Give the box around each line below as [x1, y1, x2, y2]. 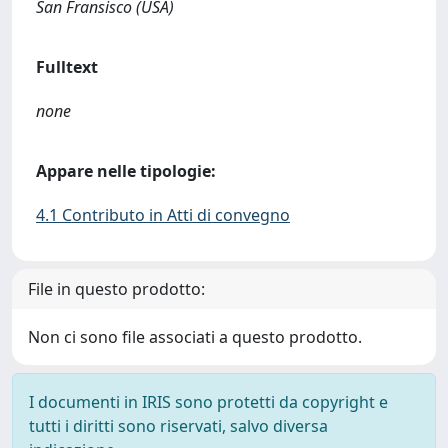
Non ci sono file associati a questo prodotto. [28, 326, 362, 348]
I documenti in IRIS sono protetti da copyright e [29, 391, 388, 413]
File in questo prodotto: [28, 278, 205, 300]
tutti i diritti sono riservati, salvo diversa [29, 415, 328, 437]
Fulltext [36, 56, 98, 78]
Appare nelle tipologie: [36, 160, 216, 182]
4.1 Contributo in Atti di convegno [36, 204, 290, 226]
